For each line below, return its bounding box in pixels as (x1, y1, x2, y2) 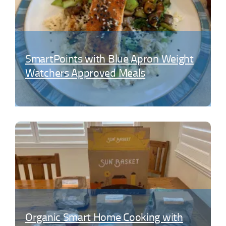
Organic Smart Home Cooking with (25, 211, 183, 224)
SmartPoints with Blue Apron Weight (25, 52, 194, 66)
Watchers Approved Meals (25, 66, 146, 80)
